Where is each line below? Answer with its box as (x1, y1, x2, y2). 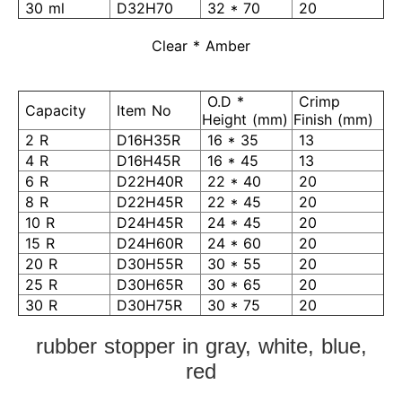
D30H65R (111, 275, 183, 293)
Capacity (20, 101, 86, 119)
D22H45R (111, 193, 183, 211)
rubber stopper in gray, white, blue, (35, 334, 367, 358)
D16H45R (111, 152, 180, 170)
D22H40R (111, 172, 183, 190)
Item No (111, 101, 171, 119)
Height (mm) (202, 110, 288, 128)
